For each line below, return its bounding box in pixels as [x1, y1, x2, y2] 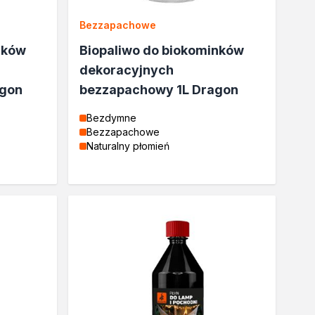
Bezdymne [86, 112, 137, 124]
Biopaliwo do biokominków [79, 43, 245, 58]
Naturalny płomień [86, 140, 170, 152]
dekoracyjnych [79, 63, 174, 77]
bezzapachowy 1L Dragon [79, 82, 239, 97]
